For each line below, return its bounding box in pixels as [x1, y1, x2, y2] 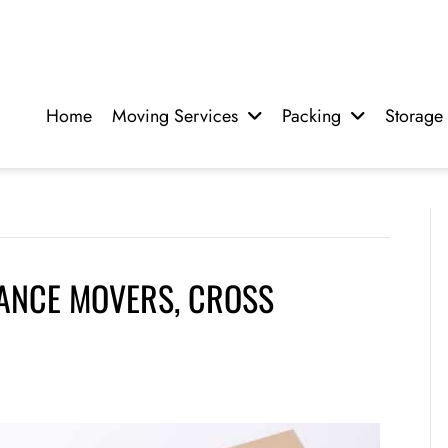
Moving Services [112, 103, 238, 129]
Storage [385, 103, 443, 129]
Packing [282, 103, 341, 129]
